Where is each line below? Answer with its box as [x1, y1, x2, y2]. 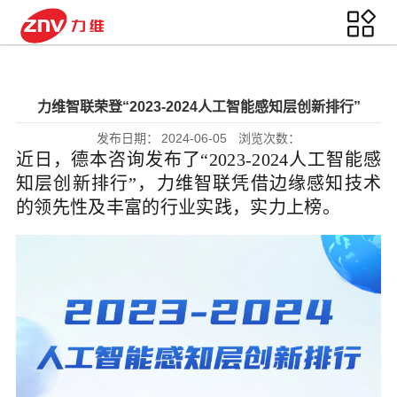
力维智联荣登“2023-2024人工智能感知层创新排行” [36, 99, 361, 114]
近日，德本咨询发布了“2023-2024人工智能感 [15, 150, 382, 169]
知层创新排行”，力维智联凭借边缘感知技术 [15, 174, 382, 193]
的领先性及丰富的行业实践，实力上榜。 [15, 198, 340, 217]
